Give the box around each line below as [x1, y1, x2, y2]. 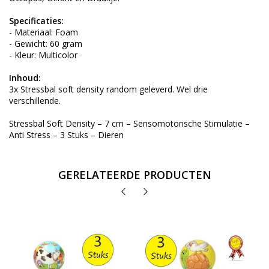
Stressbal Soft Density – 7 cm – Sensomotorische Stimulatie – [9, 118, 250, 130]
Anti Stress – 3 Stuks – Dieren [9, 129, 124, 141]
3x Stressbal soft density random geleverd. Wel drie [9, 83, 208, 95]
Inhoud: [9, 72, 41, 84]
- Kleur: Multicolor [9, 49, 77, 61]
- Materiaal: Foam [9, 26, 78, 38]
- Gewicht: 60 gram [9, 38, 82, 50]
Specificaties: [9, 15, 64, 27]
